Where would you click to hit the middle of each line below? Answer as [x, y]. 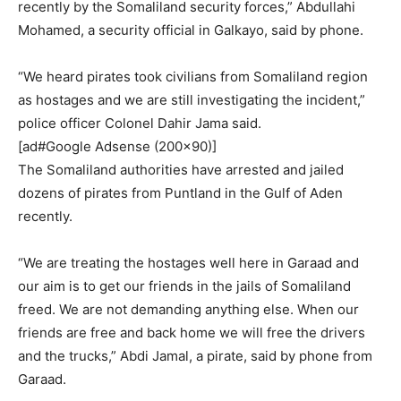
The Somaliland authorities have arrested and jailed [181, 170]
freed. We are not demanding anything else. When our [188, 309]
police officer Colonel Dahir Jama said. [140, 123]
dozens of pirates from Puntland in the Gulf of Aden [180, 193]
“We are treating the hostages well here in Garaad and [188, 263]
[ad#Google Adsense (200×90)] [117, 146]
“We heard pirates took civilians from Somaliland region [193, 77]
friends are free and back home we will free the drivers [192, 333]
